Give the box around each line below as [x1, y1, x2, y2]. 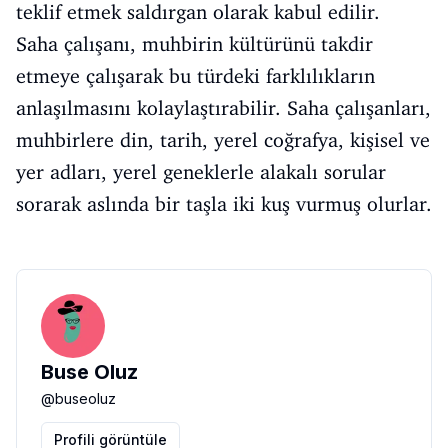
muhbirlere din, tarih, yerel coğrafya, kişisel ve [16, 128, 430, 152]
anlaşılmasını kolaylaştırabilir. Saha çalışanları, [16, 96, 431, 120]
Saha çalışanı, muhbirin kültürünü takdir [16, 32, 373, 56]
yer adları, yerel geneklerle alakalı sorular [16, 160, 386, 184]
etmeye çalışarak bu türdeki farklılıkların [16, 64, 375, 88]
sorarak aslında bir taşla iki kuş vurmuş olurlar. [16, 192, 432, 216]
